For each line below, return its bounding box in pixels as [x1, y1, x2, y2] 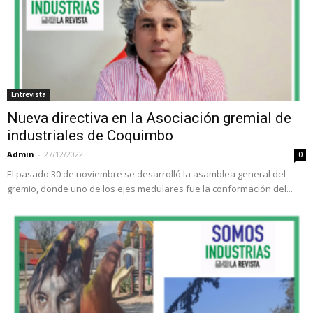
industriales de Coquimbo [7, 127, 173, 145]
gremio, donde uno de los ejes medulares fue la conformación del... [7, 182, 293, 196]
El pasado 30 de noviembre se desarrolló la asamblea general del [7, 168, 286, 181]
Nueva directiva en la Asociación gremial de [7, 110, 291, 127]
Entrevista [11, 89, 46, 100]
